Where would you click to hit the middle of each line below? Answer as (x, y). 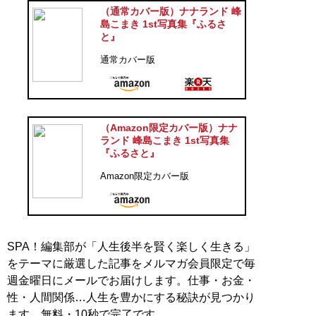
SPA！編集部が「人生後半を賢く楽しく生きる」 (131, 247)
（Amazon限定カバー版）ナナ (169, 128)
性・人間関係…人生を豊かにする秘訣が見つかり (131, 298)
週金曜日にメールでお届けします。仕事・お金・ (131, 281)
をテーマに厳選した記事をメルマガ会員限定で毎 (131, 264)
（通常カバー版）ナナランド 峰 (170, 12)
